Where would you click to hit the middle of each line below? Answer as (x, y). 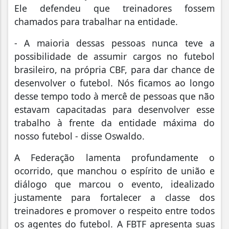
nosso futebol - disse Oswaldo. (79, 136)
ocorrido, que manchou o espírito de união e (114, 170)
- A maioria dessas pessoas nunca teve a (114, 43)
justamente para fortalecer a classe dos (114, 197)
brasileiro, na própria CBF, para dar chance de (114, 69)
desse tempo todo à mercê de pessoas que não (114, 96)
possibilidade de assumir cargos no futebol (114, 56)
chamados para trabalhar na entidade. (96, 21)
